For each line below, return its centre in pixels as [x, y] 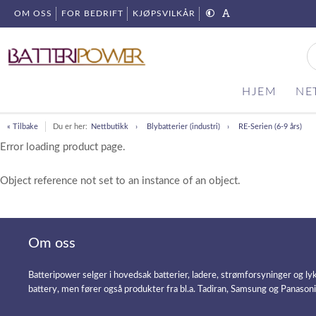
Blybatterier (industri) [183, 127]
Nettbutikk [110, 127]
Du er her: [70, 127]
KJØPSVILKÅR [164, 13]
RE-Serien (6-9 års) [270, 127]
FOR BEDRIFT [92, 13]
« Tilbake [23, 127]
